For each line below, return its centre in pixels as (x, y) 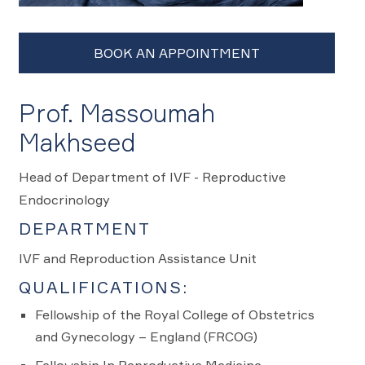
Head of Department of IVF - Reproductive (152, 177)
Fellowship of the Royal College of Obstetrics (174, 315)
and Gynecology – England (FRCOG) (146, 337)
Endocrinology (64, 200)
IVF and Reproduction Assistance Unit (137, 259)
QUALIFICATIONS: (103, 288)
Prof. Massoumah (117, 114)
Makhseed (77, 143)
